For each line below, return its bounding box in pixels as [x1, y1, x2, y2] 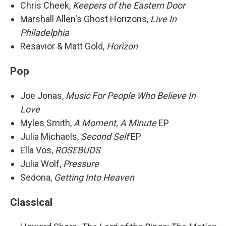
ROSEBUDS [55, 145, 100, 155]
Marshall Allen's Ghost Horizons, [20, 14, 150, 24]
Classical [10, 196, 52, 208]
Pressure [63, 158, 99, 169]
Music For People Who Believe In [66, 90, 196, 101]
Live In [150, 14, 177, 24]
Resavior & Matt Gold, [20, 41, 106, 51]
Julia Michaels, [20, 131, 81, 142]
